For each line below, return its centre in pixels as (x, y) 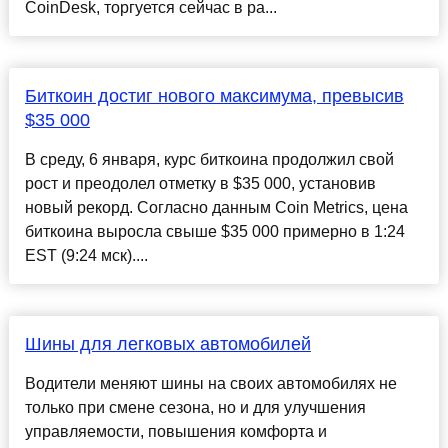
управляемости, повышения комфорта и (175, 432)
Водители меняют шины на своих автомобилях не (210, 384)
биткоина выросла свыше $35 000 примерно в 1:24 (214, 232)
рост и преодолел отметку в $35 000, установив (200, 184)
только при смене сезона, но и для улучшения (195, 408)
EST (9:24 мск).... (86, 256)
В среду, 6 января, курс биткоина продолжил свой (209, 160)
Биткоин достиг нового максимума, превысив (214, 96)
